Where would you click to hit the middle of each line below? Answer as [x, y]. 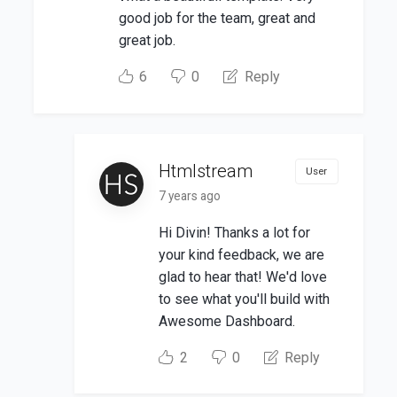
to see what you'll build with [245, 299]
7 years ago [190, 195]
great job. [147, 41]
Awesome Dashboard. [227, 321]
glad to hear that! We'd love [243, 276]
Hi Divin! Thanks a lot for [235, 232]
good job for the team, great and [217, 19]
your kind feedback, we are [242, 254]
